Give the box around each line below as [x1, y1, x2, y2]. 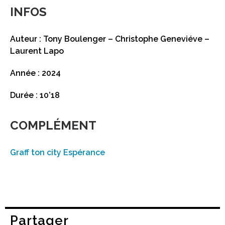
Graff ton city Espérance [10, 147, 105, 157]
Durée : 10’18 [10, 90, 60, 100]
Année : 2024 [10, 68, 61, 78]
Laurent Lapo [10, 46, 64, 56]
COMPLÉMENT [10, 118, 96, 133]
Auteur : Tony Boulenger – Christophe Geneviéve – [10, 34, 209, 44]
